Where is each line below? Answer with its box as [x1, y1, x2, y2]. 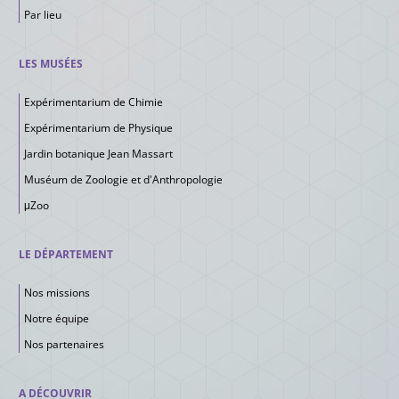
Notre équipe [23, 311, 89, 326]
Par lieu [23, 7, 61, 22]
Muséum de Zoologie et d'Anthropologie [23, 172, 223, 187]
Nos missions [23, 285, 90, 300]
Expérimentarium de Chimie [23, 94, 163, 110]
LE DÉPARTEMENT [18, 247, 113, 262]
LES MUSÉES [18, 56, 83, 71]
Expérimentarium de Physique [23, 120, 173, 135]
